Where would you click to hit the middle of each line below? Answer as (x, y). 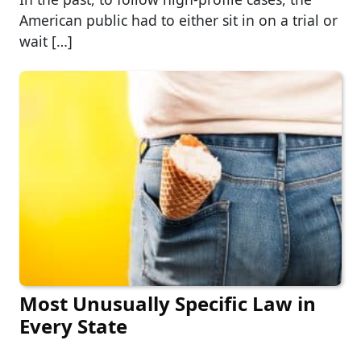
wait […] (46, 41)
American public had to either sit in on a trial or (178, 20)
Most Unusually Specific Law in (168, 303)
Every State (73, 326)
